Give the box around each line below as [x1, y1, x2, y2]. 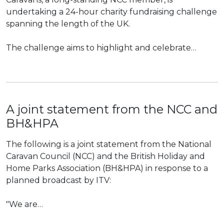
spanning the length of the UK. [6, 19, 132, 28]
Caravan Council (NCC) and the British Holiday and [6, 151, 205, 161]
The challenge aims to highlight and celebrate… [6, 43, 196, 52]
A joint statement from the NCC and [6, 102, 217, 116]
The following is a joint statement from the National [6, 139, 211, 149]
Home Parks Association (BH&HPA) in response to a [6, 163, 208, 173]
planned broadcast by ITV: [6, 175, 111, 185]
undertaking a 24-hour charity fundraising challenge [6, 7, 217, 16]
